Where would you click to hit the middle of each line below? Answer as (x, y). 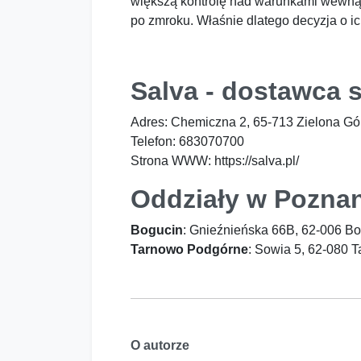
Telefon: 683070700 (187, 142)
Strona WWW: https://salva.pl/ (215, 161)
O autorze (160, 346)
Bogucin (157, 230)
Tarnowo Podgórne (189, 250)
